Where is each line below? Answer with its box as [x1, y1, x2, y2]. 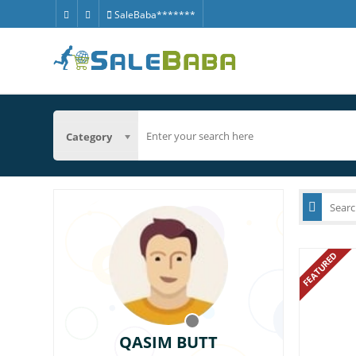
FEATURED [300, 249, 340, 289]
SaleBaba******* [111, 8, 195, 21]
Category [66, 129, 113, 144]
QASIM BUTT [119, 331, 219, 353]
